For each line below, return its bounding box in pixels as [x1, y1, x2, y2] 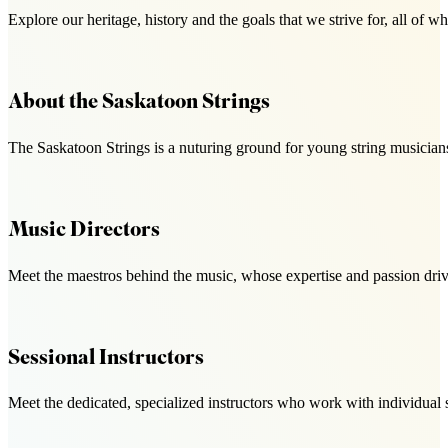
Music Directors [8, 216, 160, 247]
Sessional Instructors [8, 343, 204, 375]
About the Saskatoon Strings [8, 88, 270, 120]
